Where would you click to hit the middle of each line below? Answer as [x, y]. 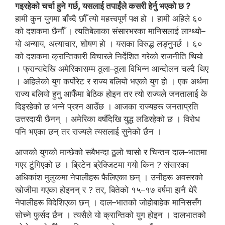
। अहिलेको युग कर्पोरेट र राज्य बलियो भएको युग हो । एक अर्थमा [112, 81]
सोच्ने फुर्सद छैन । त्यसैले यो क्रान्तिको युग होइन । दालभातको [110, 215]
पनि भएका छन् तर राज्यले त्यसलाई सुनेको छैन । [88, 132]
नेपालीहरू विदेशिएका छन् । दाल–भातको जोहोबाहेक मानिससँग [108, 202]
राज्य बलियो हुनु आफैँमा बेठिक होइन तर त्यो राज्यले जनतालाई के [111, 94]
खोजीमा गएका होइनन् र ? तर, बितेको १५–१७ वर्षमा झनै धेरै [106, 190]
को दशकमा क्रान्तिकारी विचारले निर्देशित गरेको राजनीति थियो [109, 56]
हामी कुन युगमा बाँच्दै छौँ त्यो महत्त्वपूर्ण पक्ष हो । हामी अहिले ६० [109, 19]
